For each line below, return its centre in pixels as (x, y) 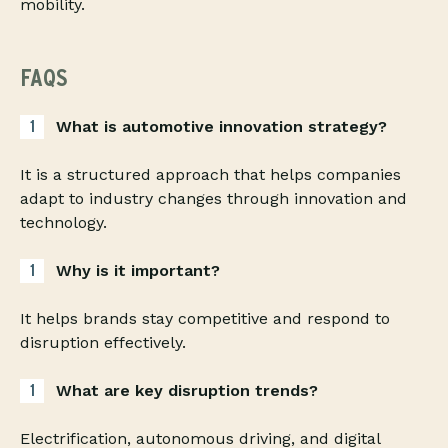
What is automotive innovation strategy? (221, 127)
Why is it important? (138, 271)
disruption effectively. (103, 343)
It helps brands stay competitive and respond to (205, 319)
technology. (63, 223)
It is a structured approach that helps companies (210, 175)
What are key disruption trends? (187, 391)
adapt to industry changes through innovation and (213, 199)
